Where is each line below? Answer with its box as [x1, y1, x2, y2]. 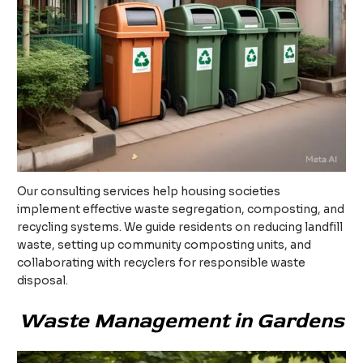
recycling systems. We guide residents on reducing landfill [17, 220, 344, 234]
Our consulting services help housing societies [17, 184, 281, 199]
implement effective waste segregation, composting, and [17, 202, 345, 216]
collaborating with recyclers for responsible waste [17, 255, 306, 270]
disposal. [17, 273, 69, 288]
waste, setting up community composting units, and [17, 237, 312, 252]
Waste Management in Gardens [19, 307, 344, 334]
